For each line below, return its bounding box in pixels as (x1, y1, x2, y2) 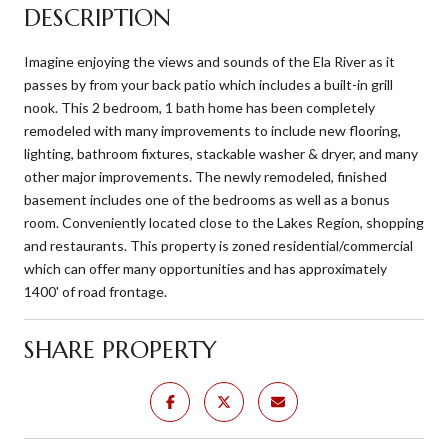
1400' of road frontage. (24, 282, 167, 300)
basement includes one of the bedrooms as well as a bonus (24, 190, 390, 208)
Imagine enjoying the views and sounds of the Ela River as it (24, 52, 395, 70)
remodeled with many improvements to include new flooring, (24, 121, 401, 139)
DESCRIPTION (24, 2, 171, 33)
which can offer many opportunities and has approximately (24, 259, 387, 277)
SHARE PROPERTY (24, 334, 217, 365)
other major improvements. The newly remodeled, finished (24, 167, 387, 185)
